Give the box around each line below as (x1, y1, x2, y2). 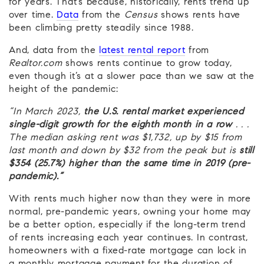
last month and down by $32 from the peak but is (9, 146, 239, 156)
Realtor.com (9, 59, 62, 69)
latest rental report (99, 46, 186, 56)
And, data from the (9, 46, 100, 56)
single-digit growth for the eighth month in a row (9, 120, 232, 130)
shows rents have (157, 11, 240, 21)
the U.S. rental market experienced (84, 107, 244, 117)
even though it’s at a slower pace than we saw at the (9, 72, 255, 82)
